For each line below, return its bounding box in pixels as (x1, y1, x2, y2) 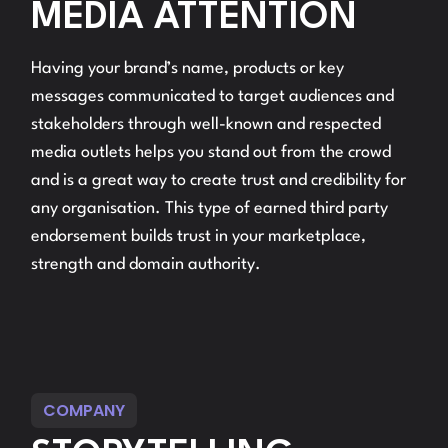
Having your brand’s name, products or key (31, 60, 345, 77)
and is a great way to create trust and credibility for (31, 172, 407, 189)
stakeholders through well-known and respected (31, 116, 382, 133)
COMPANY (43, 399, 126, 422)
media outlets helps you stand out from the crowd (31, 144, 392, 161)
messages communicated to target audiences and (31, 88, 395, 105)
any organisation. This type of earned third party (31, 200, 389, 217)
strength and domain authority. (31, 256, 262, 273)
